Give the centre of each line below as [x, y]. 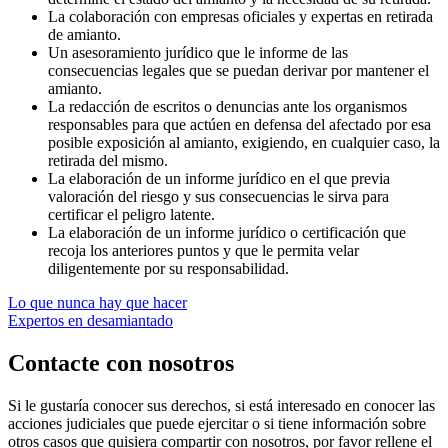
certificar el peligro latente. [131, 214]
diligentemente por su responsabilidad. [168, 268]
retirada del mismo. [108, 160]
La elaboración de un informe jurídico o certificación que [227, 232]
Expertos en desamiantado [90, 320]
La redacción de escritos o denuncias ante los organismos [227, 106]
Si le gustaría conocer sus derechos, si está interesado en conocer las [221, 405]
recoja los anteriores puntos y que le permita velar [203, 250]
